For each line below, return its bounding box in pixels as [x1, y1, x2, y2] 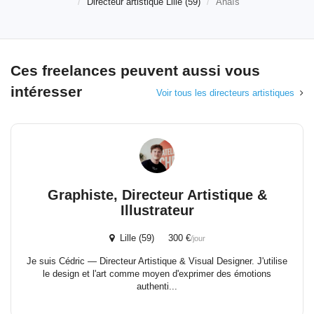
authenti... [137, 281, 177, 292]
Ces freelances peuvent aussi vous [11, 62, 260, 78]
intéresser [11, 83, 82, 100]
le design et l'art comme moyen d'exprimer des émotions [43, 268, 271, 279]
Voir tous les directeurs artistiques [156, 88, 294, 98]
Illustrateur [120, 203, 194, 218]
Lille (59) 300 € [114, 233, 191, 243]
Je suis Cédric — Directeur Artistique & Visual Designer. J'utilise [27, 256, 287, 266]
